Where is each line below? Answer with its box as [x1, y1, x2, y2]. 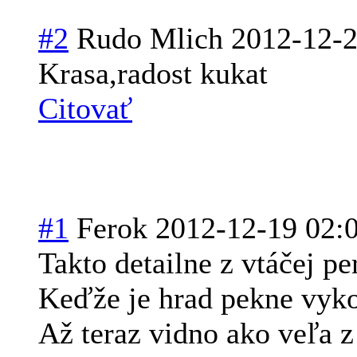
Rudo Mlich [76, 21, 223, 55]
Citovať [38, 91, 132, 125]
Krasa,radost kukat [38, 56, 268, 90]
